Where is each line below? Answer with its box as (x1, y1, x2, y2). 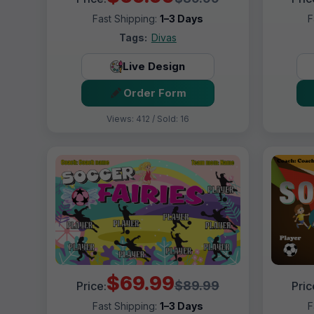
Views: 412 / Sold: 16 (106, 113, 189, 124)
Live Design (123, 60, 186, 74)
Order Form (123, 86, 187, 100)
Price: (76, 279, 107, 294)
